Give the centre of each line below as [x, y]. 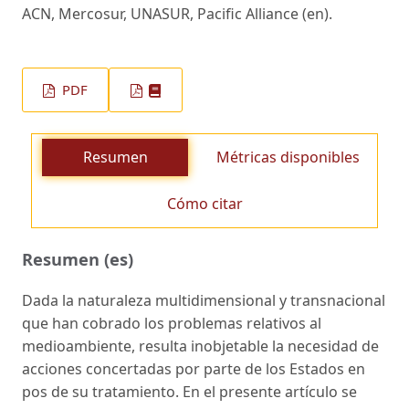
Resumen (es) [78, 258]
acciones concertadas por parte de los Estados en [194, 368]
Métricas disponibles [288, 157]
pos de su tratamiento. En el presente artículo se [189, 391]
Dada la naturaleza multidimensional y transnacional [204, 300]
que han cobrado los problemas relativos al [172, 323]
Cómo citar [204, 203]
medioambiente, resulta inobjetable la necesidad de [200, 346]
